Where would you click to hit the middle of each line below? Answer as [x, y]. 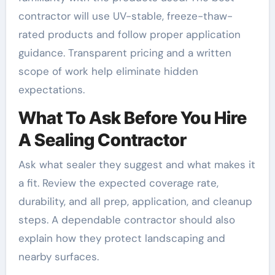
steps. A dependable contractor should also [126, 219]
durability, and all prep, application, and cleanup [135, 201]
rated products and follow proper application [129, 35]
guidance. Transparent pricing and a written [125, 53]
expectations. [51, 90]
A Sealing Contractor [102, 140]
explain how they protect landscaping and [122, 238]
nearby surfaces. [58, 256]
